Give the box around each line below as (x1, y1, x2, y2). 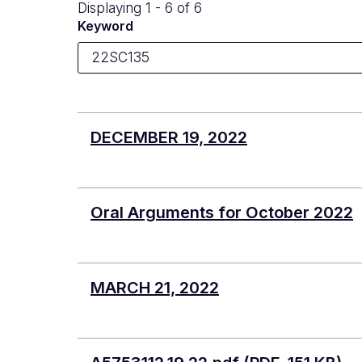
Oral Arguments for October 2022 (90, 202, 353, 222)
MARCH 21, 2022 (90, 277, 219, 297)
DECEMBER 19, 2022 (90, 127, 247, 147)
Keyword (78, 17, 133, 34)
